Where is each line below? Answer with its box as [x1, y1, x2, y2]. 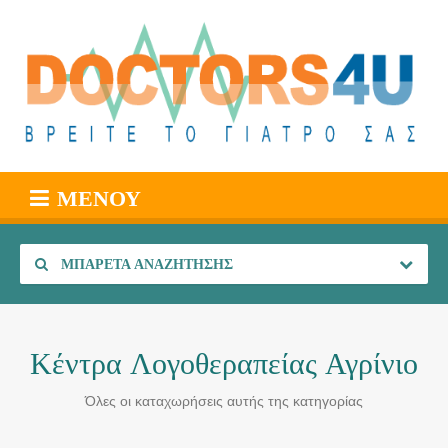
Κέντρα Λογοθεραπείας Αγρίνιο [30, 345, 418, 381]
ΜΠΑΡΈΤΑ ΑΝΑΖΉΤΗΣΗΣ [58, 255, 233, 272]
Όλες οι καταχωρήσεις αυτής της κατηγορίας [85, 392, 363, 409]
